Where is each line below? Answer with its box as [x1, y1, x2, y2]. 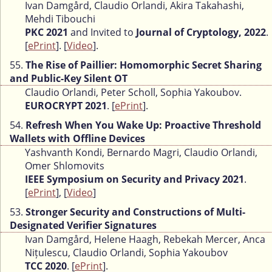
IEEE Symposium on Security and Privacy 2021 [25, 172, 244, 186]
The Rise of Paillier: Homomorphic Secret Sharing [25, 58, 262, 72]
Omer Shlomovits [25, 159, 104, 173]
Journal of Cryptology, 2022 [136, 25, 266, 39]
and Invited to [68, 25, 136, 39]
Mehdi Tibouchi [25, 12, 95, 26]
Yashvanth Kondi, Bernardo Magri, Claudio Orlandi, [25, 146, 257, 160]
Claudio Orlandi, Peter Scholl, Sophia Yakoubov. [25, 86, 242, 100]
